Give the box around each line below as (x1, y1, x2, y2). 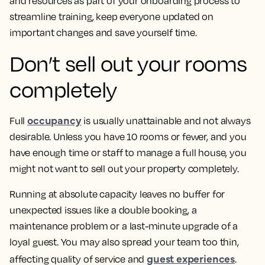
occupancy (27, 112, 82, 127)
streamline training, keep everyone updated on (9, 11, 214, 22)
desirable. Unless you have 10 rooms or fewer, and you (9, 131, 247, 143)
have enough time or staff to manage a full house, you (9, 147, 247, 159)
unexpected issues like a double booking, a (9, 204, 197, 216)
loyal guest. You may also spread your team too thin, (9, 236, 239, 248)
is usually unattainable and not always (81, 115, 251, 127)
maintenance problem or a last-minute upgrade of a (9, 220, 238, 232)
